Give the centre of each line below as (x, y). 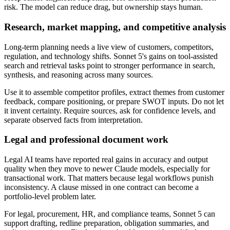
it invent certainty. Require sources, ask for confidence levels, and (110, 110)
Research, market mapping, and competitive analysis (115, 27)
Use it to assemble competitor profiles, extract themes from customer (114, 92)
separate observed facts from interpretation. (73, 120)
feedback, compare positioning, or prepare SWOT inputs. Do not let (114, 101)
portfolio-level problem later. (50, 196)
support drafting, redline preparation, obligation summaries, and (107, 223)
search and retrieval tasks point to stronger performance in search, (110, 65)
